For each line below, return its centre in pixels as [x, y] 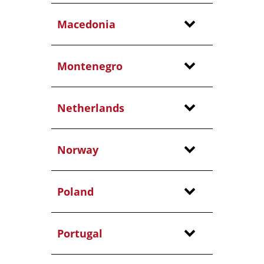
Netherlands [90, 108]
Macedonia [86, 24]
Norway [77, 150]
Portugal [80, 233]
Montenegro [90, 66]
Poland [75, 192]
